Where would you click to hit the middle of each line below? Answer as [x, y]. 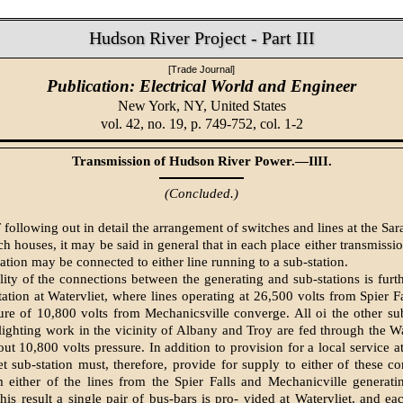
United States [248, 105]
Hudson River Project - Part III [201, 38]
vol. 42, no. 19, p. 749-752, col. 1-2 [201, 123]
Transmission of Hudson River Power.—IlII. [201, 161]
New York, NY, [164, 105]
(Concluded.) [201, 194]
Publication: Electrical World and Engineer [201, 85]
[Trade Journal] [201, 69]
